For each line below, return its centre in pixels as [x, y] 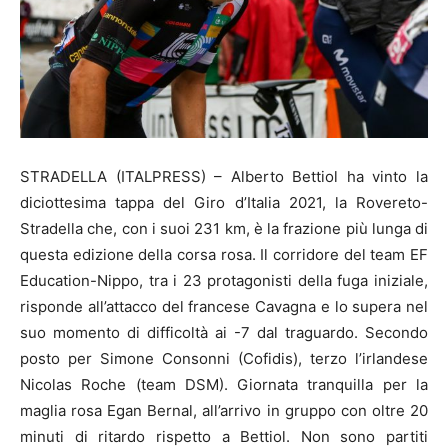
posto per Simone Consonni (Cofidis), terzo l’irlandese [224, 358]
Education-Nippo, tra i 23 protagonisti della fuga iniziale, [224, 280]
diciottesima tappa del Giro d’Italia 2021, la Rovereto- [224, 202]
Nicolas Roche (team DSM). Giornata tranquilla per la [224, 384]
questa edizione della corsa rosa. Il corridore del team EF [224, 254]
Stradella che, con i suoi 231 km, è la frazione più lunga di [224, 228]
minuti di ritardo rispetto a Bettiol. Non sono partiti [224, 436]
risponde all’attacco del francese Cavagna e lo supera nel [224, 306]
